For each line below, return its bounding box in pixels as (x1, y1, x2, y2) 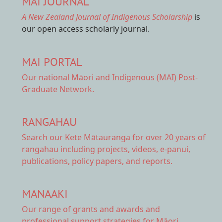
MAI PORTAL (22, 54, 82, 69)
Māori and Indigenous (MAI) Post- (71, 71, 198, 83)
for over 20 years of (130, 131, 206, 143)
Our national (22, 71, 71, 83)
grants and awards (73, 204, 146, 215)
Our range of (22, 204, 73, 215)
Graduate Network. (22, 83, 94, 95)
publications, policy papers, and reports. (22, 155, 172, 166)
